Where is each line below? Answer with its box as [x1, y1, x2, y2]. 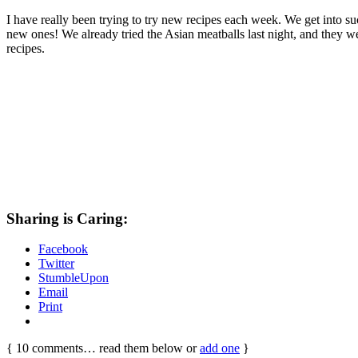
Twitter [38, 257, 74, 271]
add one [200, 341, 240, 356]
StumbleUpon [38, 271, 109, 285]
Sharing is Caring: [6, 209, 128, 227]
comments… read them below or [29, 341, 200, 356]
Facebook [38, 242, 88, 257]
